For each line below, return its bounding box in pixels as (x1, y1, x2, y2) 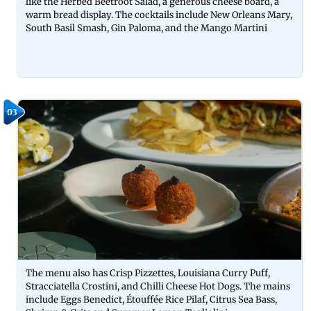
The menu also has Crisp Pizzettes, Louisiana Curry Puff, (26, 267, 270, 279)
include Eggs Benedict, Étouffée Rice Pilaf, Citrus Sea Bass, (26, 293, 277, 305)
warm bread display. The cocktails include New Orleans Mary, (26, 9, 292, 21)
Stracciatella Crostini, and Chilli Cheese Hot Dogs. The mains (26, 280, 290, 292)
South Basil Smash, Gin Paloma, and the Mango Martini (26, 22, 267, 34)
